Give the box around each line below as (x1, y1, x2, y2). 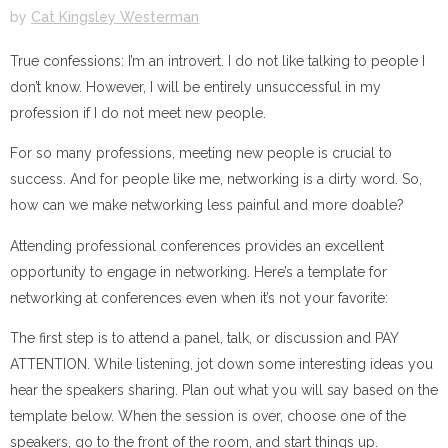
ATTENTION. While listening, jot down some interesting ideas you (10, 355, 433, 372)
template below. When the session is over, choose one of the (10, 407, 406, 424)
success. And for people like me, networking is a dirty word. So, (10, 171, 422, 188)
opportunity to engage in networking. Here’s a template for (10, 263, 387, 280)
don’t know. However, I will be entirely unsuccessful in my (10, 78, 381, 95)
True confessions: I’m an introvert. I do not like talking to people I (10, 52, 425, 69)
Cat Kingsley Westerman (31, 8, 199, 25)
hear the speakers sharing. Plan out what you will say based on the (10, 381, 438, 398)
